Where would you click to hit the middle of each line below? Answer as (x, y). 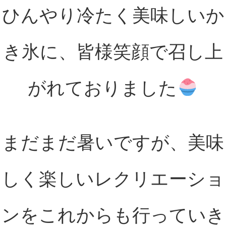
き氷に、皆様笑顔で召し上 (113, 52)
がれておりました (103, 88)
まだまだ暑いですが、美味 (113, 143)
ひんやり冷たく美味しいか (113, 16)
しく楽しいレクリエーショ (113, 179)
